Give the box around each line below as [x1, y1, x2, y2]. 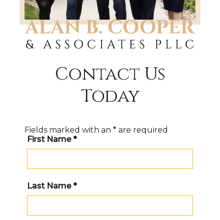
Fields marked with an [25, 125, 113, 135]
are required [116, 125, 168, 135]
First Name [27, 134, 73, 144]
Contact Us [55, 62, 165, 86]
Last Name [27, 181, 73, 191]
